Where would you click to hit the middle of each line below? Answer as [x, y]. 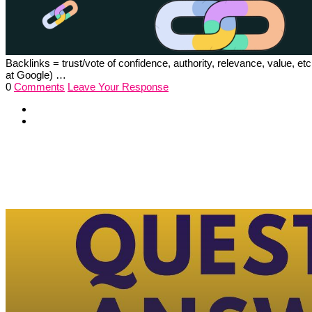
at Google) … [36, 75]
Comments [39, 86]
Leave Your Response [118, 86]
